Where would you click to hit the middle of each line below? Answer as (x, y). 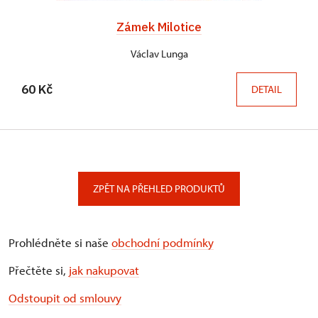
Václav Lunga (159, 54)
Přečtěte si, (39, 270)
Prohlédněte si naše (60, 243)
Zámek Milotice (159, 27)
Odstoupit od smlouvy (65, 298)
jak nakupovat (104, 270)
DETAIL (267, 89)
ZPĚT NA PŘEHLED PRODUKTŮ (159, 189)
